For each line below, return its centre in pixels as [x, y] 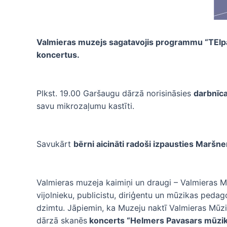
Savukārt [55, 144]
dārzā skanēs [62, 220]
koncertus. [58, 55]
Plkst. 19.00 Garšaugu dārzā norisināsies [115, 93]
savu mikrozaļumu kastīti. [85, 106]
